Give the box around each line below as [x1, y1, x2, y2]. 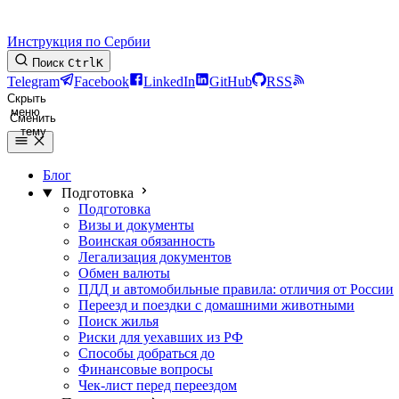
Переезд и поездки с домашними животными [78, 297, 354, 313]
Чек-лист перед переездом [78, 378, 237, 394]
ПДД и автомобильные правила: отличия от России [78, 281, 394, 297]
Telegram [7, 74, 60, 90]
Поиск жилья [78, 313, 159, 330]
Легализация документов [78, 249, 232, 265]
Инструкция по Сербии [7, 34, 151, 50]
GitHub [209, 74, 252, 90]
